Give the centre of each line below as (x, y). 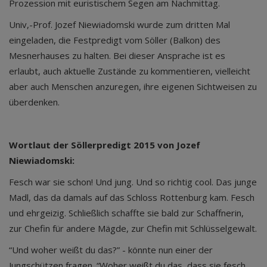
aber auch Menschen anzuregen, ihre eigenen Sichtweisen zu (133, 86)
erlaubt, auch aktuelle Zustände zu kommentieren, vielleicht (130, 71)
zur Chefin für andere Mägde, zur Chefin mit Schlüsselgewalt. (133, 228)
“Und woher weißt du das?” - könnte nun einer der (111, 250)
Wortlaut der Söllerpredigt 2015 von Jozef (105, 145)
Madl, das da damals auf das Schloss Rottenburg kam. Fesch (132, 197)
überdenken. (35, 102)
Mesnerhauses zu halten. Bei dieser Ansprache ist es (117, 55)
